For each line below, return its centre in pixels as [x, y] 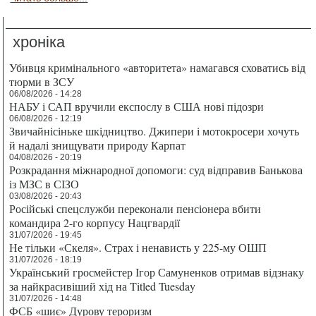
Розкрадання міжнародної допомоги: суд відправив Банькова [156, 169]
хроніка [39, 42]
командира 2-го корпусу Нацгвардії [95, 222]
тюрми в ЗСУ [42, 81]
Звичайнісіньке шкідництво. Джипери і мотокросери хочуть [154, 130]
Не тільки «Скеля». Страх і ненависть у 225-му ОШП [138, 247]
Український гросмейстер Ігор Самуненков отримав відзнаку [157, 272]
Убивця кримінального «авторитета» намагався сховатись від [158, 67]
